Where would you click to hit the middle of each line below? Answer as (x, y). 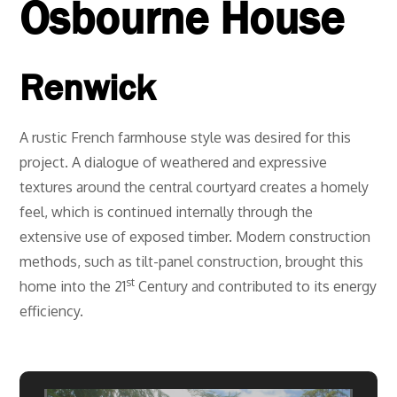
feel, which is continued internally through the (167, 212)
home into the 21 (73, 287)
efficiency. (52, 311)
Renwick (88, 87)
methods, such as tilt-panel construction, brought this (192, 262)
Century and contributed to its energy (256, 287)
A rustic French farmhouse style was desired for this (186, 138)
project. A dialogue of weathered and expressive (174, 163)
